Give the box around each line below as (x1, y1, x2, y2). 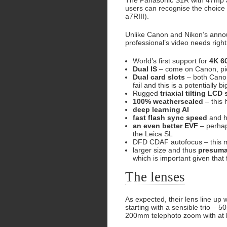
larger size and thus (133, 146, 198, 154)
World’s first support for (133, 57, 209, 65)
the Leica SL (133, 130, 173, 138)
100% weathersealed (133, 97, 205, 105)
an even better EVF (133, 122, 198, 130)
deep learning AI (133, 105, 189, 113)
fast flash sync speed (133, 113, 207, 122)
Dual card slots (133, 73, 185, 81)
